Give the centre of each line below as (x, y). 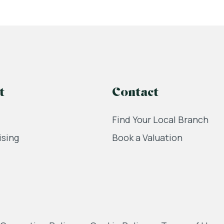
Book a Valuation (147, 137)
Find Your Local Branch (160, 119)
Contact (135, 93)
